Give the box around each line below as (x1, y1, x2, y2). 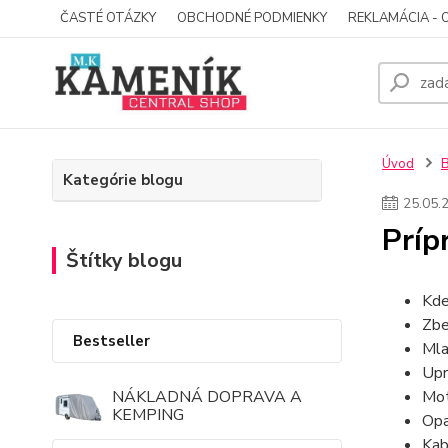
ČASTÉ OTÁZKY (60, 9, 156, 27)
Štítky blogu (66, 247, 182, 274)
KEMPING (112, 404, 184, 426)
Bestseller (73, 331, 150, 351)
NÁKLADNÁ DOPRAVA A (112, 386, 302, 408)
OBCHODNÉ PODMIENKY (177, 9, 327, 27)
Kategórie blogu (63, 170, 183, 190)
